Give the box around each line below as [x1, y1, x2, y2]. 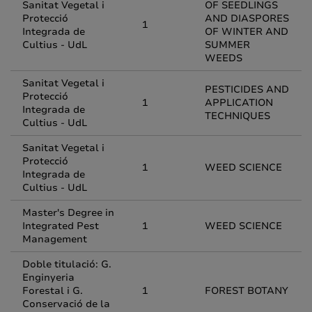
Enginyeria [22, 271, 75, 284]
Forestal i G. [22, 284, 83, 297]
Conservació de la [22, 297, 110, 311]
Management [22, 233, 87, 246]
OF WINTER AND [205, 25, 288, 38]
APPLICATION [205, 96, 273, 109]
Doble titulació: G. [22, 258, 111, 271]
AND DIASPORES [205, 12, 289, 25]
